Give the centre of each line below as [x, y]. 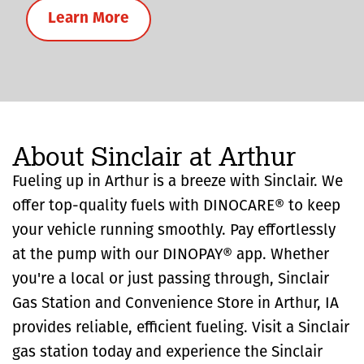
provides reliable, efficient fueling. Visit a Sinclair [181, 328]
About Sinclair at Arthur [154, 156]
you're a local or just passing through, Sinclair [171, 279]
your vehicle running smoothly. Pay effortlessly [174, 231]
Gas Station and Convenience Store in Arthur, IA [175, 304]
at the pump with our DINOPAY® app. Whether [171, 255]
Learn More [89, 19]
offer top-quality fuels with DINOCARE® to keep [176, 206]
